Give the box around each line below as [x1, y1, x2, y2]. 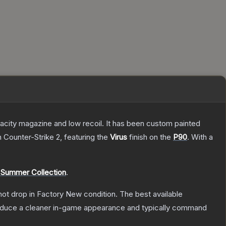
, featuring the [60, 132, 110, 142]
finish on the [127, 132, 173, 142]
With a [189, 132, 213, 142]
